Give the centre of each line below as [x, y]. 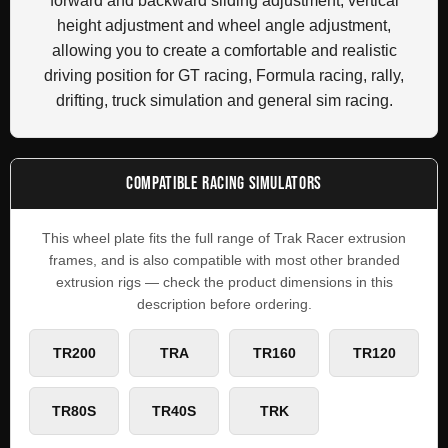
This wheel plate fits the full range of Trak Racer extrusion [224, 237]
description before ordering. [224, 303]
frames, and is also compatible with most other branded [224, 259]
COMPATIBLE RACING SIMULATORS [224, 183]
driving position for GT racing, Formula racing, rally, [224, 75]
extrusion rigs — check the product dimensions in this [224, 281]
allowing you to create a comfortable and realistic [224, 50]
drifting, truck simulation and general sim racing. [224, 100]
